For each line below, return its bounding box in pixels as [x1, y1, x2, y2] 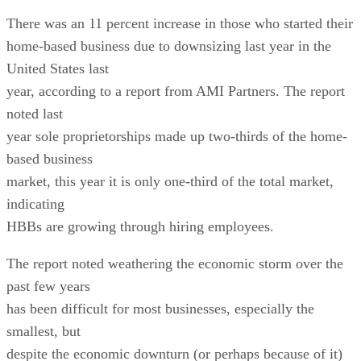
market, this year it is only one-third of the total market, [6, 172, 334, 189]
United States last [6, 60, 109, 77]
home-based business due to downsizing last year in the [6, 37, 331, 54]
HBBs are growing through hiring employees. [6, 218, 274, 234]
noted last [6, 105, 63, 122]
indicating [6, 195, 64, 212]
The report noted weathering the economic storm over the [6, 255, 343, 272]
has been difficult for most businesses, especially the [6, 300, 314, 317]
